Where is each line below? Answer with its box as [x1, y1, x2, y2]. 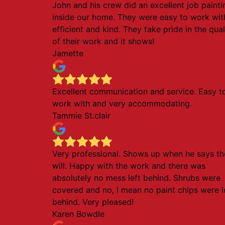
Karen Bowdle [52, 209, 104, 219]
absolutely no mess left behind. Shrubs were [52, 173, 220, 183]
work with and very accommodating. [52, 98, 192, 108]
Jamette [52, 48, 83, 58]
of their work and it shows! [52, 36, 154, 46]
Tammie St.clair [52, 110, 110, 121]
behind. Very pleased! [52, 197, 134, 207]
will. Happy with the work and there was [52, 161, 205, 171]
